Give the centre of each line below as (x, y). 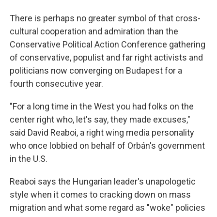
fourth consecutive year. (56, 83)
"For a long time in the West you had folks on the (102, 106)
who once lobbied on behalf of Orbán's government (107, 145)
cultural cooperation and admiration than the (94, 31)
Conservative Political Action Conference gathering (108, 44)
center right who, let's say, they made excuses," (100, 119)
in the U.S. (29, 158)
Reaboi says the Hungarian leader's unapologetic (103, 181)
